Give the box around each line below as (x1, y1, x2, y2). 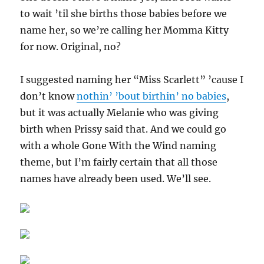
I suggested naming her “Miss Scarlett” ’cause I (20, 74, 244, 85)
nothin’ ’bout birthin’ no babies (77, 90, 227, 102)
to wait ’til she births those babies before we (20, 8, 227, 19)
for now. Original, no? (20, 41, 121, 52)
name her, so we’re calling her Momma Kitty (20, 24, 229, 36)
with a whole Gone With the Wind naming (20, 140, 217, 151)
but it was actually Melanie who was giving (20, 107, 219, 118)
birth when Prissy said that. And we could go (20, 123, 227, 135)
